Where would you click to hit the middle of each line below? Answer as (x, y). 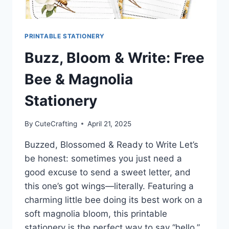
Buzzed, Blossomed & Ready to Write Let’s (111, 144)
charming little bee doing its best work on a (113, 200)
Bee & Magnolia (79, 79)
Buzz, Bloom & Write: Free (114, 58)
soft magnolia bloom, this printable (96, 213)
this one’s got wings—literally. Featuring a (109, 186)
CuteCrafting (56, 123)
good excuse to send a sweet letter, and (108, 172)
